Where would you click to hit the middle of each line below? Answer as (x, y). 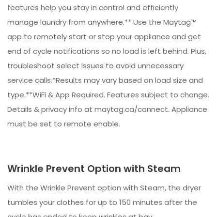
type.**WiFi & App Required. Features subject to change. (108, 95)
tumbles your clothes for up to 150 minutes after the (102, 202)
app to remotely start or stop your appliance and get (104, 37)
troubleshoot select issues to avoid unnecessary (95, 66)
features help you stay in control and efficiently (93, 8)
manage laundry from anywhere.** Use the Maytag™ (102, 22)
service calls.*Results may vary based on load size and (105, 80)
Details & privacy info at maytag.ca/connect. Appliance (107, 109)
